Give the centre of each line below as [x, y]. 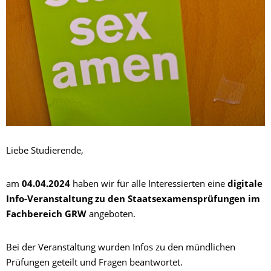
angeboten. [111, 215]
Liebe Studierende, [45, 152]
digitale [245, 185]
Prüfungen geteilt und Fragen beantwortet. [94, 264]
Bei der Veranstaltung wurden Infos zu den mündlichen [121, 249]
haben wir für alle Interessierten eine [149, 185]
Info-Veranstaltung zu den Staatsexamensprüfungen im [133, 200]
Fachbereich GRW [46, 215]
